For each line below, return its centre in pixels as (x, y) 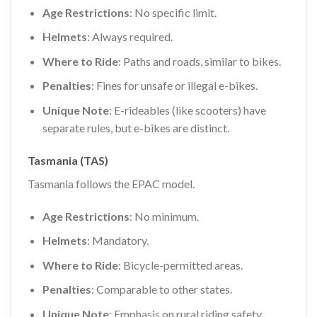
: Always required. (129, 37)
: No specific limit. (173, 12)
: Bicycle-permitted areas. (180, 265)
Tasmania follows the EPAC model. (111, 183)
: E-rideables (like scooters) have (187, 110)
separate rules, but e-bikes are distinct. (136, 128)
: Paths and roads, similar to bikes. (199, 61)
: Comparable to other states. (161, 289)
